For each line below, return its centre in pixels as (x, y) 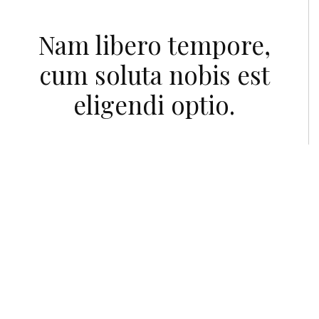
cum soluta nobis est (154, 74)
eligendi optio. (155, 104)
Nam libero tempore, (154, 44)
